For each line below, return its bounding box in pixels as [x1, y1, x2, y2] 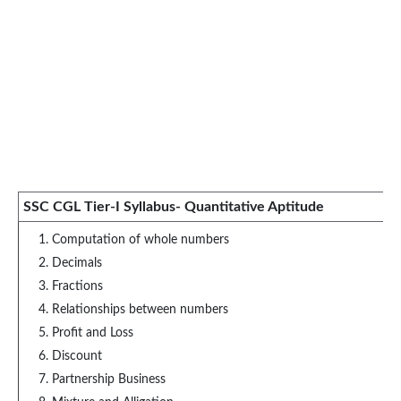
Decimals [52, 257, 102, 269]
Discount [52, 350, 102, 363]
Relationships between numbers [52, 303, 228, 316]
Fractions [52, 280, 103, 293]
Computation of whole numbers [52, 234, 229, 246]
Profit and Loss [52, 327, 133, 339]
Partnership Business [52, 373, 166, 386]
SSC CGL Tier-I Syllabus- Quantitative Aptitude [23, 200, 324, 214]
